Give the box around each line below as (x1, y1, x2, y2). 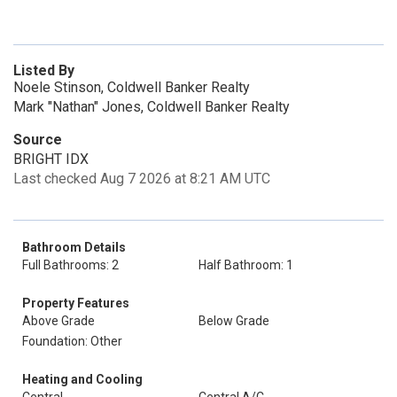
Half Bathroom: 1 (198, 258, 293, 272)
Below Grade (198, 314, 269, 328)
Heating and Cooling (22, 372, 143, 386)
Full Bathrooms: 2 (22, 258, 119, 272)
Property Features (22, 296, 129, 310)
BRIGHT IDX (13, 151, 89, 167)
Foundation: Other (22, 334, 122, 348)
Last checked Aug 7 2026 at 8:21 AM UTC (13, 170, 270, 187)
